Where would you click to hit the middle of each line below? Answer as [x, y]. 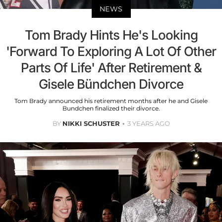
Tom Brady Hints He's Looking [111, 35]
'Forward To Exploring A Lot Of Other [111, 52]
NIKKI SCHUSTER [91, 124]
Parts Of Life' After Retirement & [111, 68]
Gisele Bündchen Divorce [111, 84]
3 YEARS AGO [148, 124]
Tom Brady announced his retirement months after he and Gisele [111, 101]
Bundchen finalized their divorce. [111, 109]
